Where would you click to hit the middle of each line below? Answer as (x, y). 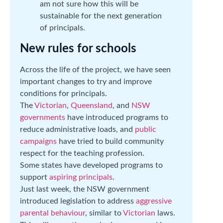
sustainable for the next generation (101, 16)
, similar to (104, 213)
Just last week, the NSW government (85, 189)
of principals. (62, 28)
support (35, 177)
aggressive (154, 201)
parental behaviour (53, 213)
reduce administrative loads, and (77, 129)
